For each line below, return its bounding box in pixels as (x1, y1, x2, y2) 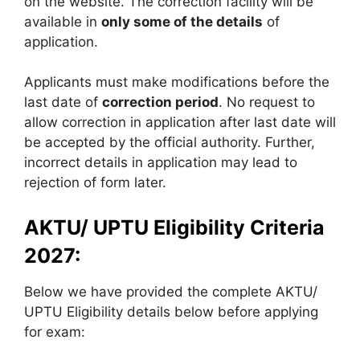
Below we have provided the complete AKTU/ (24, 283, 317, 300)
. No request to (219, 94, 315, 110)
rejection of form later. (24, 174, 166, 190)
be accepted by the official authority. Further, (24, 134, 315, 150)
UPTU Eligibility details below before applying (24, 303, 318, 320)
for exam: (24, 323, 85, 340)
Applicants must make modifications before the (24, 74, 329, 90)
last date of (24, 94, 102, 110)
